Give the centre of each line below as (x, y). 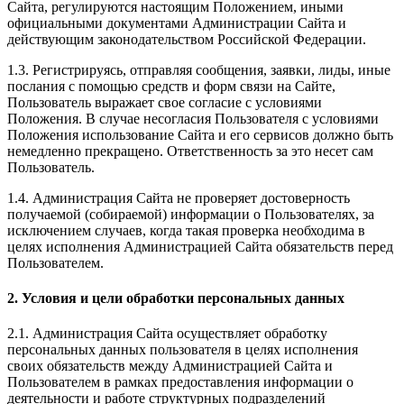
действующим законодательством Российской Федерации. (187, 39)
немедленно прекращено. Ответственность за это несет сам (190, 151)
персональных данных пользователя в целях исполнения (183, 350)
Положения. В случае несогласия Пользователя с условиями (193, 118)
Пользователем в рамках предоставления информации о (180, 382)
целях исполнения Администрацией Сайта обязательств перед (200, 246)
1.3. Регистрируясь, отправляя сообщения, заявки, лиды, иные (199, 69)
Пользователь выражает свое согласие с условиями (165, 102)
